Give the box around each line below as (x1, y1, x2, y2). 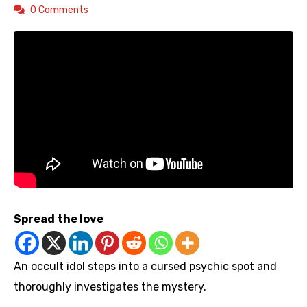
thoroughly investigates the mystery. (14, 280, 206, 294)
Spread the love (14, 212, 103, 226)
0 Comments (30, 4, 88, 16)
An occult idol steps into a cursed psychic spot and (14, 260, 277, 273)
